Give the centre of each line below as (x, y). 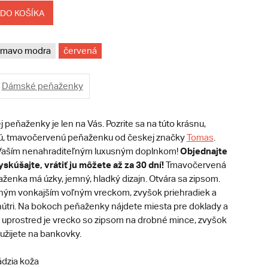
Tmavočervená (195, 165)
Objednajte (203, 151)
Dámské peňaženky (42, 86)
